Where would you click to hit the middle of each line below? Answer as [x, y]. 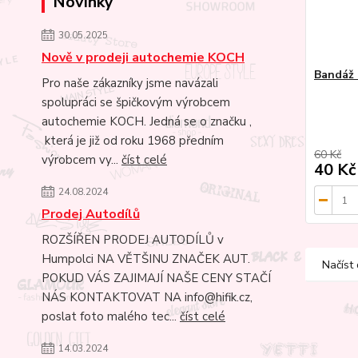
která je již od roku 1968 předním [133, 140]
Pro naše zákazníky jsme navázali [130, 83]
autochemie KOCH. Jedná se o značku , [147, 121]
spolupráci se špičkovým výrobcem [136, 102]
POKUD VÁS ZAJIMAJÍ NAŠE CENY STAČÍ [156, 278]
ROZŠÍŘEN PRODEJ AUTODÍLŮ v [133, 239]
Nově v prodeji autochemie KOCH [143, 57]
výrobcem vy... [82, 159]
